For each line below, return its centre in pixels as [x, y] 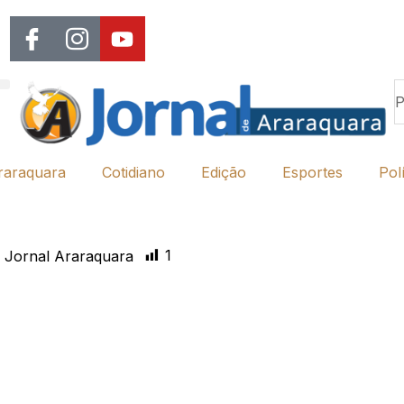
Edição [224, 172]
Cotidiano [133, 172]
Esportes [312, 172]
